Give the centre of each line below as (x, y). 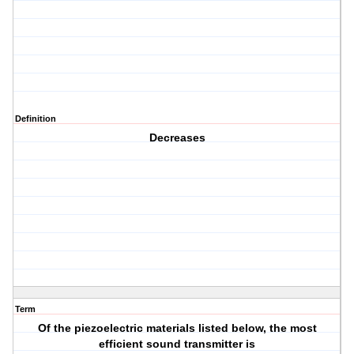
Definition (36, 119)
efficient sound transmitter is (177, 344)
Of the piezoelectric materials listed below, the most (177, 328)
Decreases (177, 138)
